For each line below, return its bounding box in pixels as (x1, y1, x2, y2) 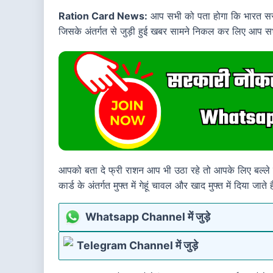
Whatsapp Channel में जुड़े (85, 210, 210, 224)
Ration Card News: (58, 9, 147, 22)
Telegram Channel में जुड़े (77, 239, 198, 252)
